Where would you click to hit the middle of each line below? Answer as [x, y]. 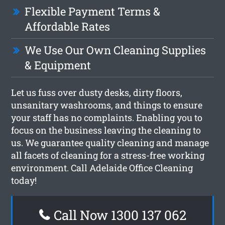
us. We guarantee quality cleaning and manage [110, 142]
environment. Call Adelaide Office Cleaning [102, 167]
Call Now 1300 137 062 [118, 215]
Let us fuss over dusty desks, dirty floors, [97, 92]
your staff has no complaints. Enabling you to [107, 117]
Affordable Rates [68, 26]
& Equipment [58, 65]
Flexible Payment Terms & [93, 11]
